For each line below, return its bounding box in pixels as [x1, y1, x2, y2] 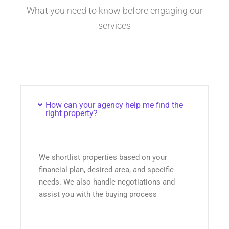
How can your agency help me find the [45, 100, 183, 110]
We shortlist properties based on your [39, 152, 167, 162]
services [98, 20, 131, 31]
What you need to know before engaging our [26, 5, 203, 16]
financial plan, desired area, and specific [39, 165, 174, 174]
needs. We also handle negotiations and [39, 177, 175, 187]
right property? [45, 108, 98, 118]
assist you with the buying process [39, 189, 157, 199]
